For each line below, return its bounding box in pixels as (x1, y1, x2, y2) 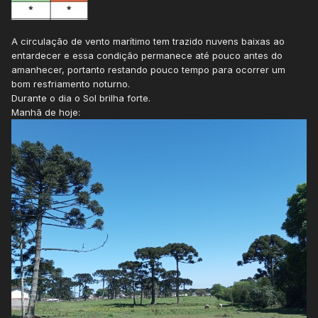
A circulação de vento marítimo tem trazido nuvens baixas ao (11, 35, 285, 48)
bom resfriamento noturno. (11, 78, 130, 90)
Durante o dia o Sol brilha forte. (11, 92, 150, 104)
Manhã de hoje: (11, 106, 80, 119)
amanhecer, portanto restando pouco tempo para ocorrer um (11, 64, 285, 76)
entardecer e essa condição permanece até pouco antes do (11, 50, 283, 62)
